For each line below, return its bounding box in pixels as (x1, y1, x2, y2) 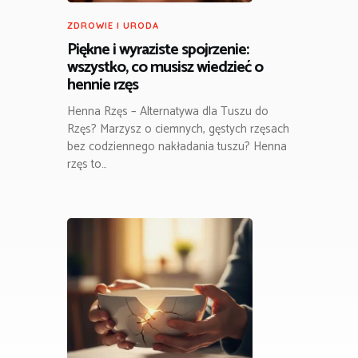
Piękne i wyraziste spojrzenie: (67, 36, 249, 63)
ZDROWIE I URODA (67, 19, 159, 31)
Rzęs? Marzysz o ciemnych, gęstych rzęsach (67, 119, 289, 140)
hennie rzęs (67, 71, 138, 98)
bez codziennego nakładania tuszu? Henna (67, 137, 287, 157)
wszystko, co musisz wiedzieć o (67, 54, 263, 81)
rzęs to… (67, 154, 107, 175)
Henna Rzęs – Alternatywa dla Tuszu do (67, 101, 268, 122)
